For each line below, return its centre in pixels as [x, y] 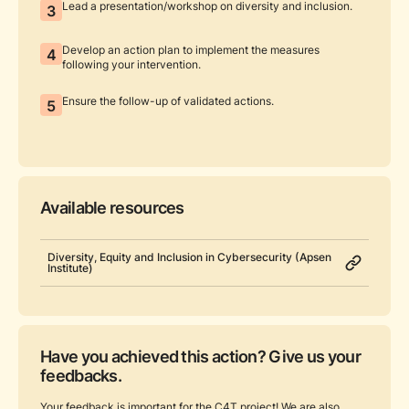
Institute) [70, 268]
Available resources [112, 207]
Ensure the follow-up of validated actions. [168, 101]
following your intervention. [131, 64]
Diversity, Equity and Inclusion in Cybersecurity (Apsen [189, 257]
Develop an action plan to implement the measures [191, 50]
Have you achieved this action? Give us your [200, 356]
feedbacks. [81, 375]
